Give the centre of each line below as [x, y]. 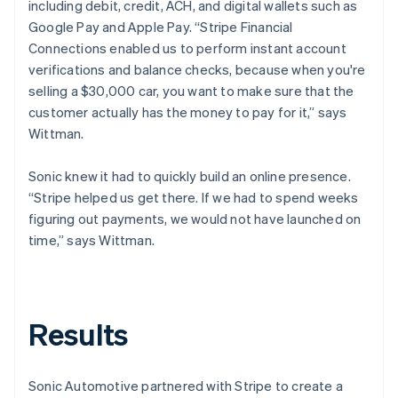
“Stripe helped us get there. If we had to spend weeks [194, 197]
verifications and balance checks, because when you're [197, 69]
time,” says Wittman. [92, 239]
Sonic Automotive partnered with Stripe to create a [186, 385]
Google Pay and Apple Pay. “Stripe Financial [161, 26]
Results [79, 333]
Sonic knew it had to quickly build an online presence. [190, 175]
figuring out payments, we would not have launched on [195, 218]
